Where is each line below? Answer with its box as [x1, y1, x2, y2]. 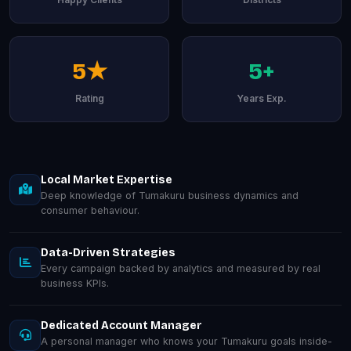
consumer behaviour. [41, 204, 139, 216]
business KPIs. [41, 277, 109, 289]
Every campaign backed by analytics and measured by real [41, 262, 320, 274]
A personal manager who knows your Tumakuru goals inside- [41, 335, 332, 347]
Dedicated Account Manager [41, 318, 202, 332]
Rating [74, 92, 104, 104]
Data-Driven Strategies [41, 245, 175, 259]
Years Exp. [237, 92, 287, 104]
